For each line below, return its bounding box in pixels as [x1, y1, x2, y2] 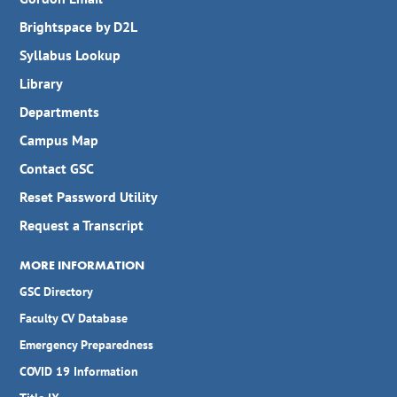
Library [19, 74, 64, 92]
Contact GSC [19, 159, 95, 177]
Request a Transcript [19, 215, 144, 234]
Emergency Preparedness [19, 336, 154, 353]
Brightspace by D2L [19, 17, 138, 35]
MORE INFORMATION [19, 256, 145, 273]
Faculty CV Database [19, 309, 128, 326]
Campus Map [19, 130, 99, 149]
